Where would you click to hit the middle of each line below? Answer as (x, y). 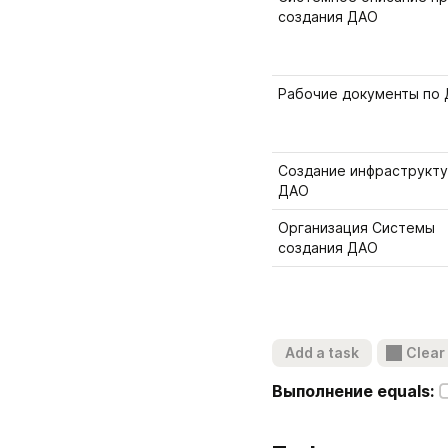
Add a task (322, 352)
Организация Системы (356, 227)
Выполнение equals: (355, 391)
